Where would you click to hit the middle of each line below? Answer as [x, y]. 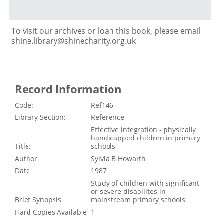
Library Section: [40, 117]
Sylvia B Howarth [119, 159]
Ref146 [102, 105]
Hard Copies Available [51, 212]
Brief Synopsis [38, 200]
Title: [23, 146]
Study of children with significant [145, 183]
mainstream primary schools [138, 200]
